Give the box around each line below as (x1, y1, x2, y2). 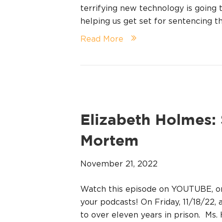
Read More (80, 34, 123, 43)
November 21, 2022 (80, 159, 158, 168)
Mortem (80, 134, 139, 148)
